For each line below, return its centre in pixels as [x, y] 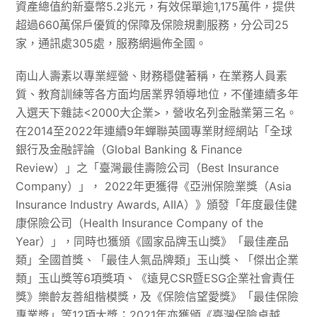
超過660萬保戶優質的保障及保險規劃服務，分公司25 [152, 25]
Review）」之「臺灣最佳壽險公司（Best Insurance [148, 168]
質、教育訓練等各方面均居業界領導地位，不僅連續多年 [157, 94]
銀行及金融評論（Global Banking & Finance [129, 150]
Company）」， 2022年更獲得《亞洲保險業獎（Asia [154, 186]
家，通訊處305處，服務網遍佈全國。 [111, 44]
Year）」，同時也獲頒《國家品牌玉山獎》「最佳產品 [152, 242]
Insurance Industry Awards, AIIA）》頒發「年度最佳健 [157, 205]
